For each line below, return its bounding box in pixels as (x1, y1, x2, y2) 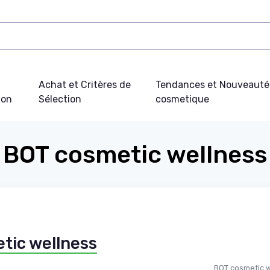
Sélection (38, 93, 81, 105)
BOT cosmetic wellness (3, 140, 267, 169)
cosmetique (155, 93, 210, 105)
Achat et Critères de (38, 78, 131, 90)
